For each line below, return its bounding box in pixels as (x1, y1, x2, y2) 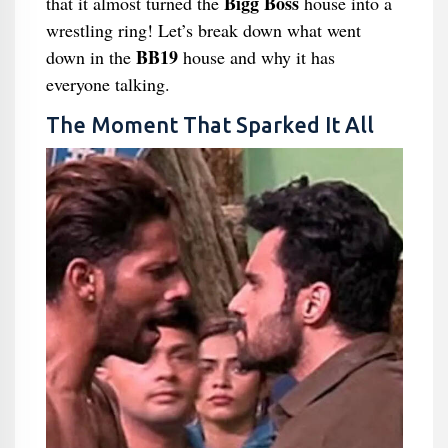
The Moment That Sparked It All (45, 113, 374, 137)
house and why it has (177, 45, 335, 69)
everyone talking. (45, 72, 170, 96)
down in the (45, 45, 136, 69)
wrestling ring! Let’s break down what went (45, 18, 361, 42)
